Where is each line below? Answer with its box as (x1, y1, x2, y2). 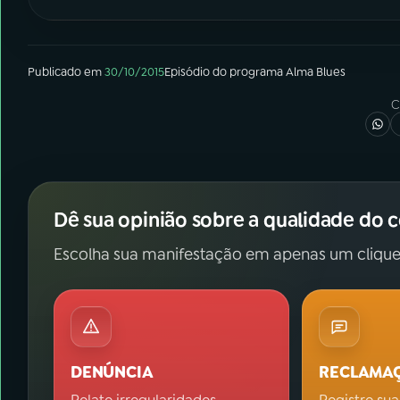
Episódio (164, 64, 210, 79)
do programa (210, 64, 286, 79)
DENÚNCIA (71, 362, 154, 383)
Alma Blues (286, 64, 346, 79)
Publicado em (28, 64, 102, 79)
